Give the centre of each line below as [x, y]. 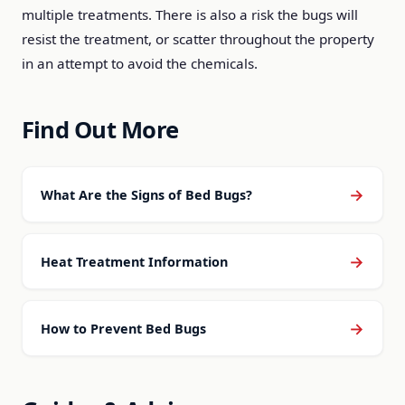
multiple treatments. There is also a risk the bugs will [190, 14]
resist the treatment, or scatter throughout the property [198, 39]
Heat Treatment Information [134, 261]
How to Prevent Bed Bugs [123, 328]
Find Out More [100, 130]
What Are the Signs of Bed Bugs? [146, 194]
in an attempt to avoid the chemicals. [140, 63]
